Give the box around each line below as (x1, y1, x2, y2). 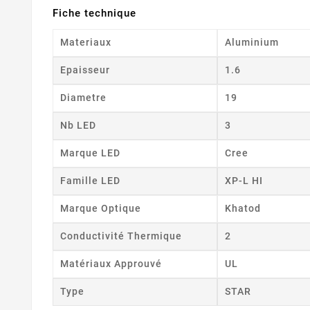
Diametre (60, 91, 107, 103)
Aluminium (225, 36, 280, 48)
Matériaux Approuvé (60, 257, 162, 269)
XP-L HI (225, 174, 264, 186)
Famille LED (60, 174, 120, 186)
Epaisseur (60, 64, 110, 75)
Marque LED (60, 147, 120, 158)
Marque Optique (60, 202, 141, 214)
